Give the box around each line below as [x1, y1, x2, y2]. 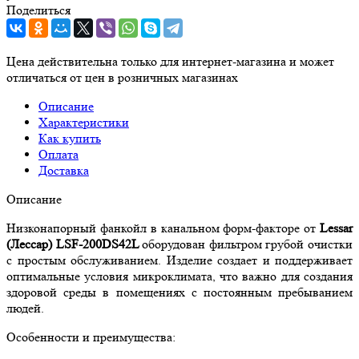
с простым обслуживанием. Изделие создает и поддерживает [6, 252, 353, 268]
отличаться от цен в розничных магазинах [6, 69, 238, 85]
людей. [6, 300, 44, 316]
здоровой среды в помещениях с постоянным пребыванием [6, 284, 353, 300]
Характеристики [38, 114, 129, 130]
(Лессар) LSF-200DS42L [6, 236, 143, 252]
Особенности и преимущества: [6, 329, 175, 345]
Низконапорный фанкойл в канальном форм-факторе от [6, 220, 320, 236]
